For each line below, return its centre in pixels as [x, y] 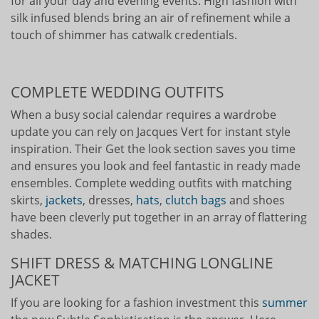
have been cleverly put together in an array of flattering [159, 218]
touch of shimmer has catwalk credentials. [124, 35]
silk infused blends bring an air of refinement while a [151, 18]
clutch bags [196, 200]
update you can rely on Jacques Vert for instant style [151, 132]
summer [285, 303]
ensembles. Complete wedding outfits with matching [151, 183]
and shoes [256, 200]
